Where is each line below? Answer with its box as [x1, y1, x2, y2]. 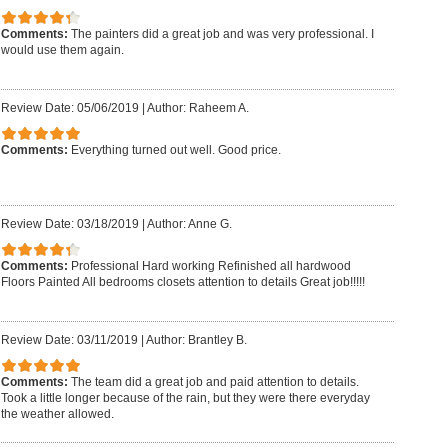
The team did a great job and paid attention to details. [70, 375, 359, 390]
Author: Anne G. [146, 216, 232, 231]
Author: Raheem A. [146, 100, 249, 115]
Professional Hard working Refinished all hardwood [70, 259, 351, 274]
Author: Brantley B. [145, 332, 247, 347]
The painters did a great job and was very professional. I [70, 27, 374, 42]
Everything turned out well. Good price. [70, 143, 281, 158]
